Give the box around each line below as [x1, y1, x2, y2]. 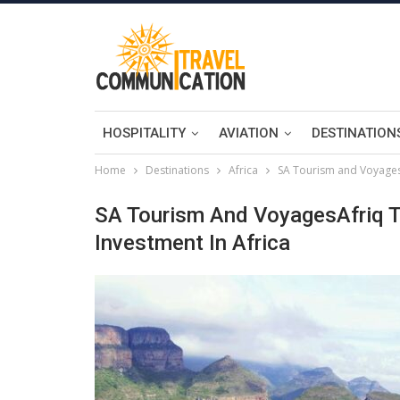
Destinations [146, 162, 209, 178]
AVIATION [219, 125, 279, 141]
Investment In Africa [95, 230, 290, 255]
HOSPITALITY [103, 125, 186, 141]
